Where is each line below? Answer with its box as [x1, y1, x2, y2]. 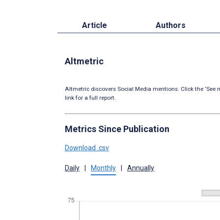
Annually [127, 164, 154, 172]
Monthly [91, 164, 116, 172]
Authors [156, 21, 186, 30]
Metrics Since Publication [65, 124, 169, 135]
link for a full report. [65, 94, 116, 102]
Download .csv [65, 144, 109, 152]
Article [82, 21, 107, 30]
